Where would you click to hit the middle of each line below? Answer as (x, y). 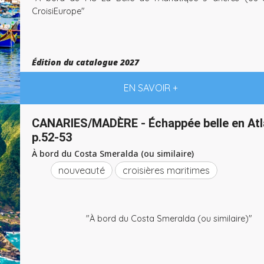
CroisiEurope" (58, 11)
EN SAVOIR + (151, 88)
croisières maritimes (166, 170)
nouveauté (82, 170)
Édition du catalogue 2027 (85, 62)
